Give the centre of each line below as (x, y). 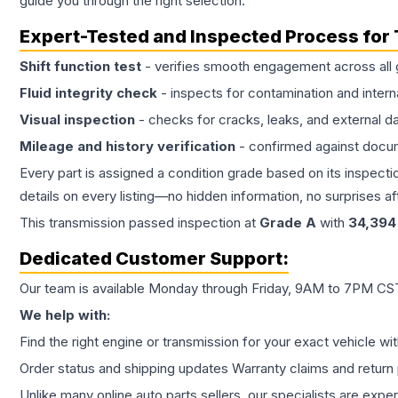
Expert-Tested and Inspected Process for (207, 37)
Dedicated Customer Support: (154, 259)
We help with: (65, 315)
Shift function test (80, 67)
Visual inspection (77, 120)
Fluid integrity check (88, 93)
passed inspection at (192, 223)
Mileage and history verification (127, 147)
